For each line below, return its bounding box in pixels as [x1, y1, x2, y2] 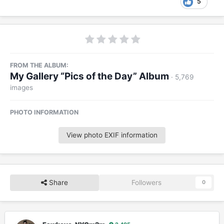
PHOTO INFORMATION [10, 108, 78, 116]
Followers [131, 178, 161, 186]
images [10, 83, 33, 91]
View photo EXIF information [66, 130, 157, 139]
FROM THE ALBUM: [10, 61, 68, 69]
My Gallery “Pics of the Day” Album [10, 70, 169, 82]
